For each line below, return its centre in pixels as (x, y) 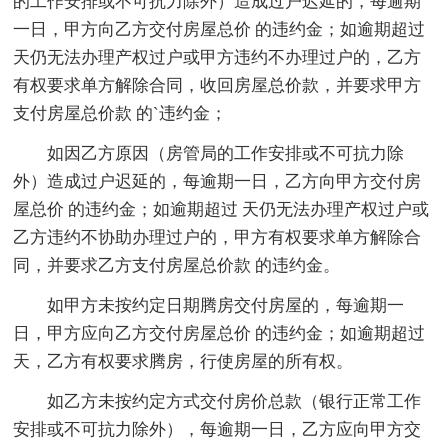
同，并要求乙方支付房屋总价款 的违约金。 (177, 266)
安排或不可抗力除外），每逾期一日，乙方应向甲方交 (217, 430)
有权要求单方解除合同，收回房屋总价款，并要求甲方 (217, 86)
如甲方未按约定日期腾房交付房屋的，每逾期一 (226, 306)
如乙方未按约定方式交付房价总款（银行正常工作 (234, 402)
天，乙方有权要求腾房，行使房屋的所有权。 (183, 362)
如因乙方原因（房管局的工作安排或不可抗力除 (226, 154)
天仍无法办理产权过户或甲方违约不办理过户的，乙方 (217, 58)
